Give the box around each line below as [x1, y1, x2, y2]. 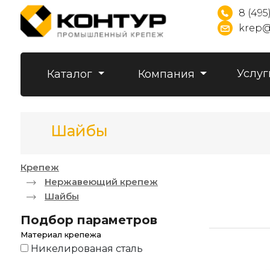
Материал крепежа [20, 230, 101, 239]
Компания [137, 67, 198, 81]
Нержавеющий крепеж [45, 176, 158, 187]
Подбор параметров [20, 213, 157, 227]
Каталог [47, 67, 95, 81]
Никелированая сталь [31, 243, 143, 254]
